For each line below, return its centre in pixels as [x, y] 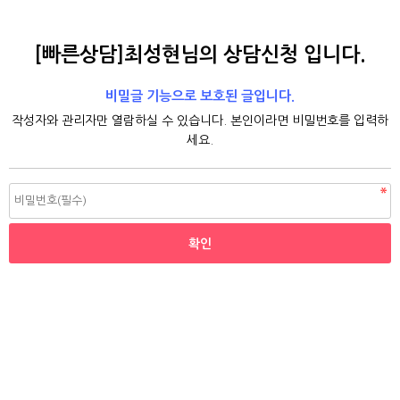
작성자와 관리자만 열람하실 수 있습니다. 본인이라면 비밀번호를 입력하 [200, 121]
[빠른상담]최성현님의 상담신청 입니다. [200, 54]
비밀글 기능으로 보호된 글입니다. [200, 96]
